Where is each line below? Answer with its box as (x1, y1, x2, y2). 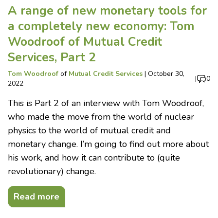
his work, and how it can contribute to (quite (8, 151, 180, 163)
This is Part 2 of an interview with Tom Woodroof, (8, 97, 204, 109)
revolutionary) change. (8, 165, 96, 177)
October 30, (148, 69, 184, 78)
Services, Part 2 (8, 49, 96, 66)
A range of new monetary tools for (8, 2, 207, 19)
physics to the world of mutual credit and (8, 124, 171, 136)
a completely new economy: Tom (8, 18, 194, 35)
